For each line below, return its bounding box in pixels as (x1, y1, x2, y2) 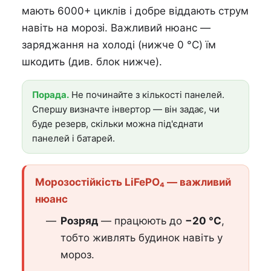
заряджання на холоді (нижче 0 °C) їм (22, 39, 216, 51)
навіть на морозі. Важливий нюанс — (22, 22, 211, 34)
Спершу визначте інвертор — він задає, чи (32, 103, 220, 116)
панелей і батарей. (32, 132, 115, 145)
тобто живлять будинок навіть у (60, 232, 223, 244)
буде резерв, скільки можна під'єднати (32, 118, 203, 130)
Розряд (60, 215, 98, 227)
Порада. (32, 89, 69, 101)
